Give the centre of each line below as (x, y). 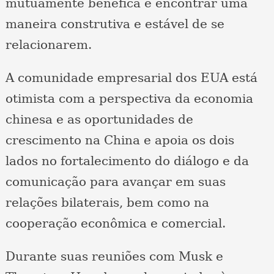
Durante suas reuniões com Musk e (114, 257)
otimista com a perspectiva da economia (129, 99)
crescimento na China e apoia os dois (120, 140)
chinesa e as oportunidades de (99, 120)
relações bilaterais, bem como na (107, 203)
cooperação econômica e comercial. (115, 224)
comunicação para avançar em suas (115, 182)
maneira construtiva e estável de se (115, 24)
